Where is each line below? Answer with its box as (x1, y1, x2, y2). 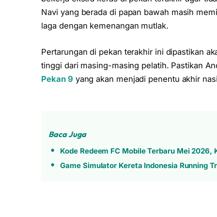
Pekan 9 (41, 74, 73, 84)
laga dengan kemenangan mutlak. (41, 21, 169, 31)
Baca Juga (48, 129, 86, 139)
